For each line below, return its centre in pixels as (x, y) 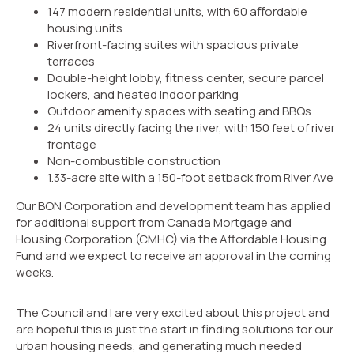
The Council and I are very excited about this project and (173, 312)
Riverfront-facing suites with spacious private (173, 44)
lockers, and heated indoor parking (143, 94)
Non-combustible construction (134, 160)
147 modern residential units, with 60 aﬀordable (177, 11)
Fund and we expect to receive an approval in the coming (173, 255)
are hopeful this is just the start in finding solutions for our (175, 329)
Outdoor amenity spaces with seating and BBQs (179, 111)
